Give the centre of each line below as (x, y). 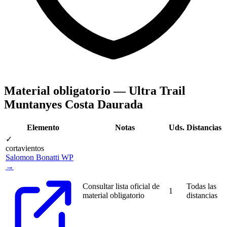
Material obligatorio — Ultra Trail (95, 91)
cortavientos (25, 148)
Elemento (43, 128)
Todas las (201, 186)
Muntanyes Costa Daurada (73, 105)
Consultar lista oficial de (121, 186)
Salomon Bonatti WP (40, 158)
